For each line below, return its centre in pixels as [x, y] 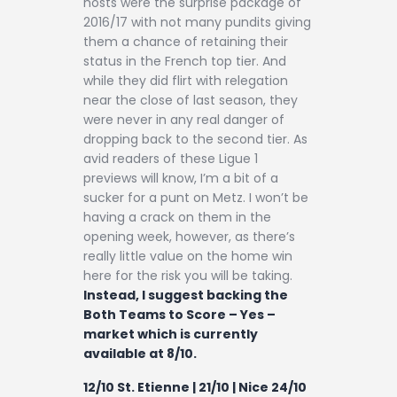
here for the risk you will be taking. [188, 276]
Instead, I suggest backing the [186, 296]
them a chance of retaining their [186, 42]
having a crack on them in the [177, 218]
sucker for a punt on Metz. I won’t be [196, 198]
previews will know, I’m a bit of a [181, 179]
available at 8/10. [140, 354]
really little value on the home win [188, 257]
